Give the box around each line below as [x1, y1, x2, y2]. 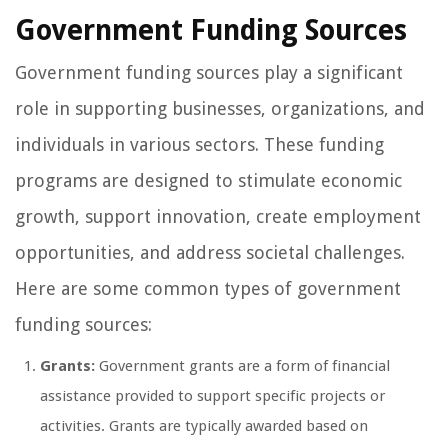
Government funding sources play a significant [15, 62, 403, 84]
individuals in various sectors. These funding [15, 134, 384, 156]
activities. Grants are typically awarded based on [40, 417, 368, 436]
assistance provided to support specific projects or [40, 387, 385, 406]
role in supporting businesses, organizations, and [15, 98, 425, 120]
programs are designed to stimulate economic [15, 170, 402, 192]
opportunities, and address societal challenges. [15, 242, 405, 264]
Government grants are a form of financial [95, 357, 390, 376]
